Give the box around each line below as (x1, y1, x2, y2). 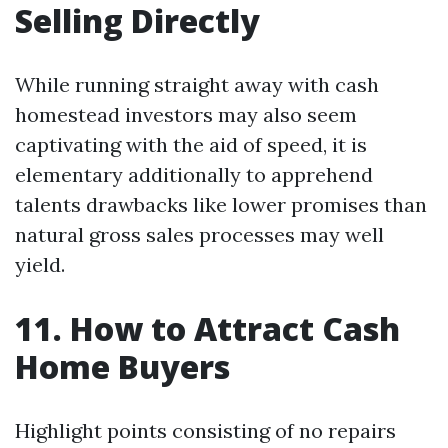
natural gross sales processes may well (15, 222, 384, 248)
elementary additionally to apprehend (15, 162, 373, 188)
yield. (15, 252, 65, 278)
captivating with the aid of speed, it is (15, 132, 367, 158)
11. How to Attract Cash (15, 307, 400, 351)
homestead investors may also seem (15, 102, 357, 128)
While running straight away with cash (15, 72, 379, 98)
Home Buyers (15, 345, 230, 389)
